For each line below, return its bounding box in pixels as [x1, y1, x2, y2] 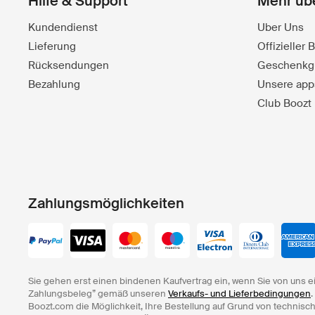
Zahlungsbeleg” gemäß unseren [28, 288, 168, 300]
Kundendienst [28, 20, 98, 34]
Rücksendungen [28, 58, 109, 72]
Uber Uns [257, 20, 304, 34]
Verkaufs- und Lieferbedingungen [168, 288, 311, 300]
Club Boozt [257, 96, 311, 110]
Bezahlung [28, 77, 80, 91]
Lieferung [28, 39, 76, 53]
